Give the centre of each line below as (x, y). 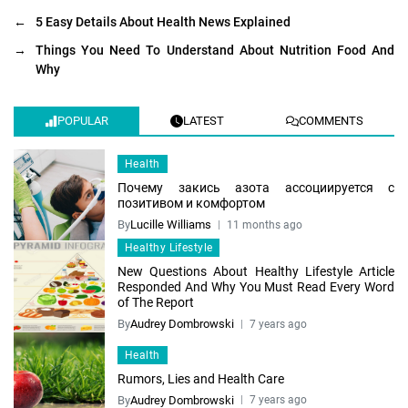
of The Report (156, 303)
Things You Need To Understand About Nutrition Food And (215, 51)
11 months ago (265, 224)
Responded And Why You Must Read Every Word (256, 287)
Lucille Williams (171, 225)
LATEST (204, 121)
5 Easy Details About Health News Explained (163, 22)
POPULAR (83, 121)
